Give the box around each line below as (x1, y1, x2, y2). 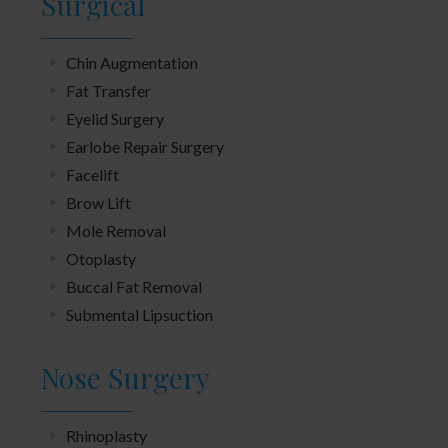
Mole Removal (66, 220, 166, 240)
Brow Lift (66, 192, 131, 212)
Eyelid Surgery (66, 108, 164, 128)
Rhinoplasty (66, 425, 147, 445)
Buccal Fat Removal (66, 276, 202, 296)
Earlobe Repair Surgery (66, 136, 224, 156)
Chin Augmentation (66, 52, 198, 72)
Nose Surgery (41, 358, 210, 396)
